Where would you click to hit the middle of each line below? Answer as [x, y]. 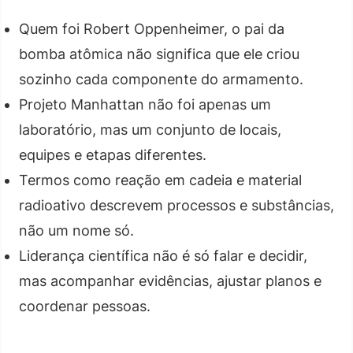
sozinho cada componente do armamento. [161, 79]
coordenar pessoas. [85, 306]
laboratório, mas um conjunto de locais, [150, 129]
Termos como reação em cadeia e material [160, 180]
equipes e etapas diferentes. [113, 154]
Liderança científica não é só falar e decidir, [163, 255]
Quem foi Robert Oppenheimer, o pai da [152, 28]
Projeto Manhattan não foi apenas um [145, 104]
